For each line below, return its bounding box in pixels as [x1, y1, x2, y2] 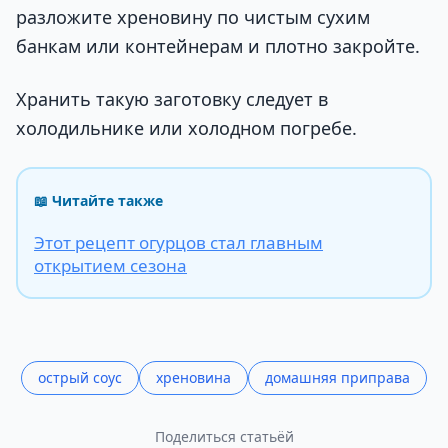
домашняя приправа [265, 368, 410, 388]
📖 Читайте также [34, 191, 163, 211]
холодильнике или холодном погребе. [16, 116, 357, 141]
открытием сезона [34, 254, 187, 278]
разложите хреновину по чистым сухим [16, 4, 370, 29]
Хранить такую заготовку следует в [16, 87, 328, 112]
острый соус [38, 368, 122, 388]
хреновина [156, 368, 231, 388]
